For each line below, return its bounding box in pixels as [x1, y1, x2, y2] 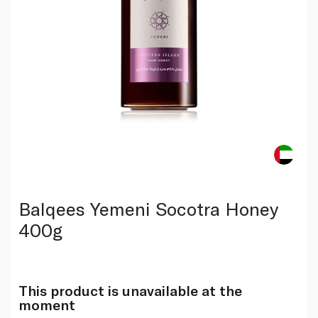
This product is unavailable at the [18, 281, 242, 299]
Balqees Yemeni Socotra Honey [18, 197, 279, 219]
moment [18, 295, 75, 313]
